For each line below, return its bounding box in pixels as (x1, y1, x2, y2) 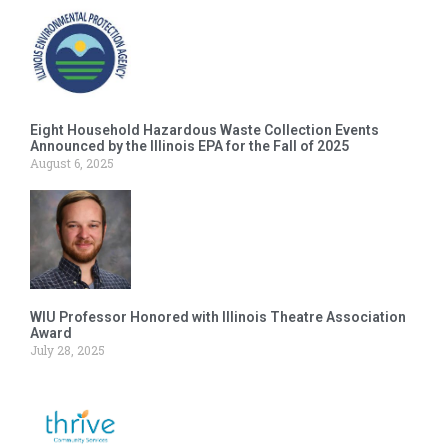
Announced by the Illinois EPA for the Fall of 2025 (30, 138, 349, 155)
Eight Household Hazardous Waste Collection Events (30, 122, 379, 139)
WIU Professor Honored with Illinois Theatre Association (30, 309, 406, 326)
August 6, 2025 (30, 155, 114, 172)
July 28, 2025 (30, 342, 105, 359)
